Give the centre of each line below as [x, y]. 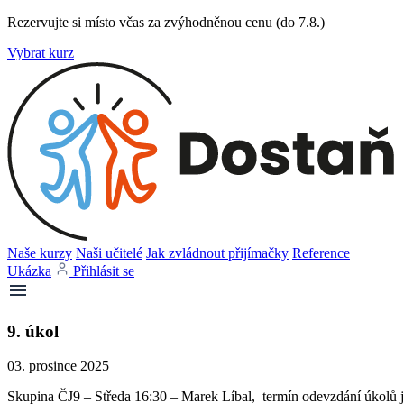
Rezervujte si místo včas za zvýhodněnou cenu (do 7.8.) [166, 22]
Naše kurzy [40, 253]
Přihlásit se [104, 271]
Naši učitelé [109, 253]
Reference [321, 253]
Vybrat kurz [41, 53]
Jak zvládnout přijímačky [217, 253]
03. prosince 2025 [58, 366]
